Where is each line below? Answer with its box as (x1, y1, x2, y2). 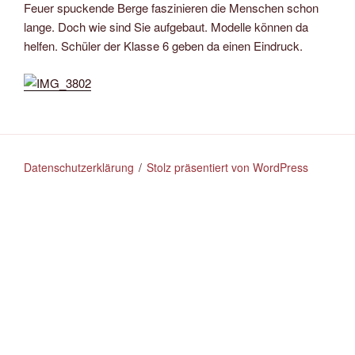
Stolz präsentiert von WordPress (147, 159, 309, 176)
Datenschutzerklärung (24, 159, 134, 176)
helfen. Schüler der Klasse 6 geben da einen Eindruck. (24, 37, 303, 55)
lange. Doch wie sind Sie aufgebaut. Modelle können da (24, 18, 308, 36)
